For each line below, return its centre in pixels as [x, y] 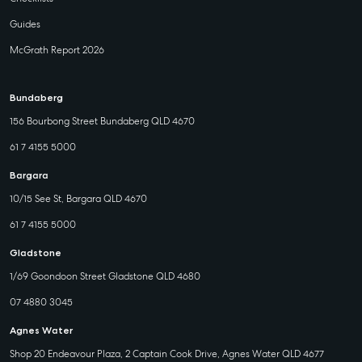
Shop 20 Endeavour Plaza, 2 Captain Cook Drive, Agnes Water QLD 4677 [167, 354]
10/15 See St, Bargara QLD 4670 [78, 199]
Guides [25, 24]
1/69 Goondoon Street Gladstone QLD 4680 [105, 276]
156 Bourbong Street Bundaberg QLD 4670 [102, 121]
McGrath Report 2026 [57, 50]
